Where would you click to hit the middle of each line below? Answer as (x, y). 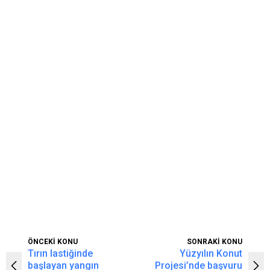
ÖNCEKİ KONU (53, 241)
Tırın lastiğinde (60, 253)
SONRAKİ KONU (215, 241)
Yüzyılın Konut (211, 253)
